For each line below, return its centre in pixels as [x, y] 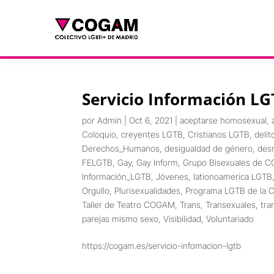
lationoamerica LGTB [233, 176]
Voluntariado [230, 219]
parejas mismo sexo [120, 219]
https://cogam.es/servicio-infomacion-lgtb [162, 246]
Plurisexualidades [148, 191]
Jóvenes [172, 176]
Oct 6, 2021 [151, 120]
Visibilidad [183, 219]
